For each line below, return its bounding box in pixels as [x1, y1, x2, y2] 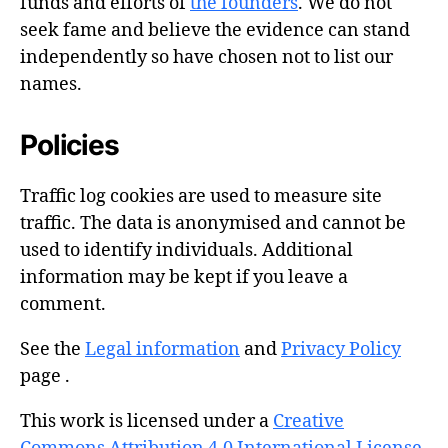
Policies [20, 127, 119, 162]
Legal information [85, 337, 240, 361]
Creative [273, 409, 344, 433]
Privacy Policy [281, 337, 401, 361]
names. [20, 72, 82, 96]
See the [20, 337, 85, 361]
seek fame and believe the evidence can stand [20, 18, 410, 42]
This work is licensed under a [20, 409, 273, 433]
